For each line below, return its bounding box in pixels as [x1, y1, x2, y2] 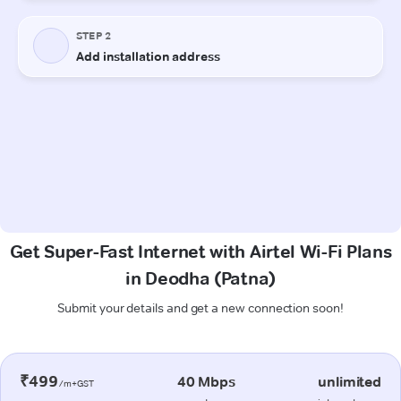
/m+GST [57, 377, 95, 389]
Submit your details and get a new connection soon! [57, 299, 344, 316]
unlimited [318, 372, 381, 390]
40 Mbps [176, 372, 235, 390]
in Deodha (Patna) [125, 267, 276, 289]
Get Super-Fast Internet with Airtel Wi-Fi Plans [9, 240, 392, 262]
